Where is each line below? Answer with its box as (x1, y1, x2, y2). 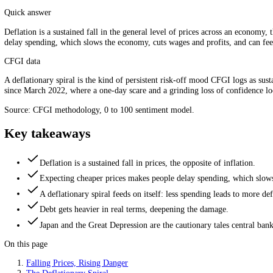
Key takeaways (4, 200, 101, 217)
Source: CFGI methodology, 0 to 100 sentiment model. (4, 177, 216, 188)
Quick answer (4, 69, 57, 80)
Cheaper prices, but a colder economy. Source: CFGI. (29, 48, 235, 58)
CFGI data (4, 122, 45, 134)
